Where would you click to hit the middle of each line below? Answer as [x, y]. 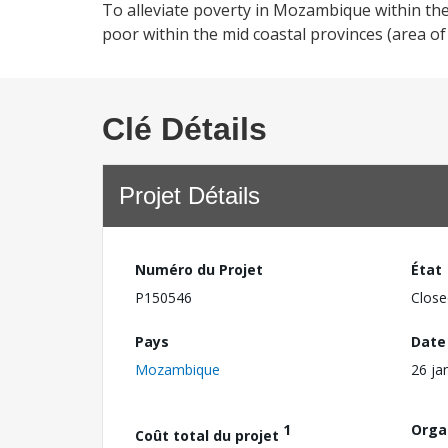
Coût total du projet [209, 435]
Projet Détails [189, 195]
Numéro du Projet [199, 269]
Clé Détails [184, 129]
